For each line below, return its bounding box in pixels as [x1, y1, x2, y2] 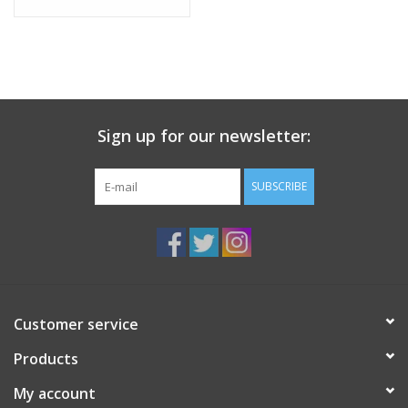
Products [14, 348, 78, 369]
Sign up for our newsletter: [97, 124, 311, 147]
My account [14, 382, 96, 403]
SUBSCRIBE [250, 178, 307, 194]
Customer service [14, 313, 138, 334]
